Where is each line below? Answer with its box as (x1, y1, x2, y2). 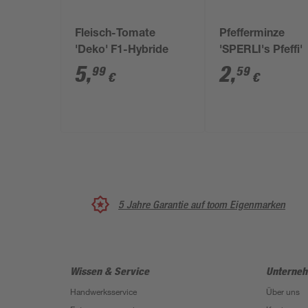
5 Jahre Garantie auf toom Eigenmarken (118, 197, 285, 211)
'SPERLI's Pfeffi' (219, 45, 303, 56)
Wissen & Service (70, 264, 149, 278)
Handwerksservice (70, 286, 137, 297)
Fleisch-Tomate (75, 29, 156, 40)
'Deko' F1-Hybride (75, 45, 169, 56)
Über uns (266, 286, 300, 297)
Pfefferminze (219, 29, 285, 40)
